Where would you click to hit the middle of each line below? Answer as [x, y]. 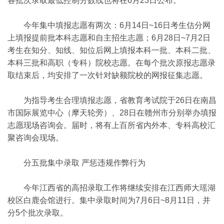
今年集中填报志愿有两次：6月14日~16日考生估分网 [109, 25]
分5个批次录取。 [38, 213]
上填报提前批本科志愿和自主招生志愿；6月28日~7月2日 [109, 38]
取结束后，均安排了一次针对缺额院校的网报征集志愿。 [107, 75]
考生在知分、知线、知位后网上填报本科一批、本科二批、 [111, 50]
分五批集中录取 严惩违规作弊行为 [76, 163]
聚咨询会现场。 [35, 138]
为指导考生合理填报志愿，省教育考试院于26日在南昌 [112, 100]
